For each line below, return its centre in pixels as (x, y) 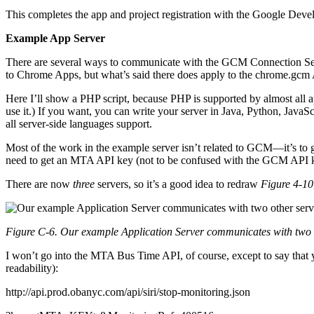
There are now (39, 184)
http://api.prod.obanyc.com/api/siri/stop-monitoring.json (128, 292)
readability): (32, 268)
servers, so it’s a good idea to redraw (178, 184)
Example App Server (55, 38)
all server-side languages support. (79, 123)
